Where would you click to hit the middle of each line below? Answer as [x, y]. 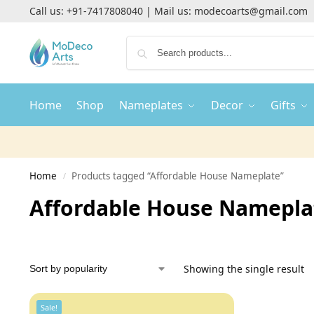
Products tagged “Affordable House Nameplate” [178, 176]
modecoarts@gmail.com [251, 11]
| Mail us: [168, 11]
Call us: [48, 11]
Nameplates [151, 105]
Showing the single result [244, 269]
